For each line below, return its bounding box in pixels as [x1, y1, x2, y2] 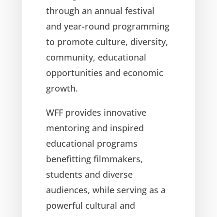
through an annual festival [46, 4, 155, 16]
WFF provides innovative [46, 106, 146, 118]
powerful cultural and [46, 199, 135, 211]
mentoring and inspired [46, 122, 144, 134]
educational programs [46, 137, 138, 149]
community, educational [46, 51, 146, 63]
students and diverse [46, 168, 133, 180]
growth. [46, 82, 78, 94]
